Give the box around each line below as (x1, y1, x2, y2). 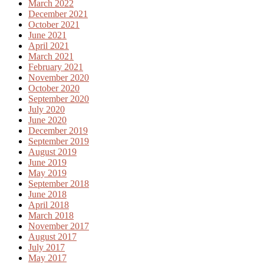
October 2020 (28, 83, 80, 94)
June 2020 (28, 115, 67, 126)
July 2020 (28, 104, 65, 115)
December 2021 (28, 9, 88, 19)
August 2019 (28, 147, 77, 157)
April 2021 (28, 41, 69, 51)
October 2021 (28, 19, 80, 30)
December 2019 (28, 126, 88, 136)
